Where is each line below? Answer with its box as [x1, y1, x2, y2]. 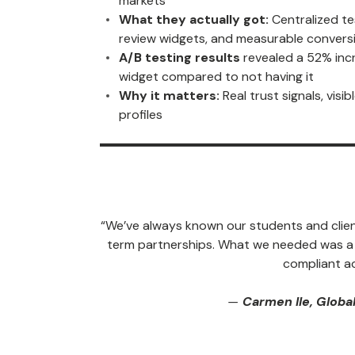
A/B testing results [119, 49, 243, 66]
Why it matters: [119, 87, 219, 104]
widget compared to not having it [119, 68, 314, 85]
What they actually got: [119, 11, 269, 28]
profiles [119, 106, 162, 123]
